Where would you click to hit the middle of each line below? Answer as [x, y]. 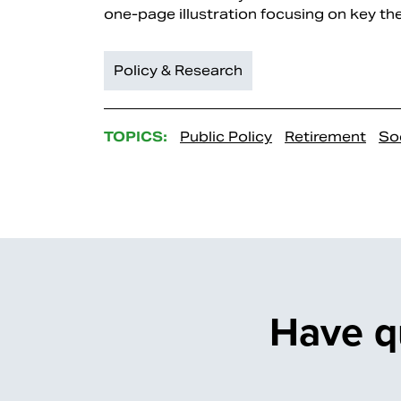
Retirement [325, 137]
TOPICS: [136, 137]
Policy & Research [178, 71]
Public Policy [226, 137]
